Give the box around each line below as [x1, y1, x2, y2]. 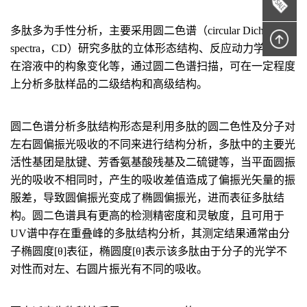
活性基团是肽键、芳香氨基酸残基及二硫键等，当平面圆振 [10, 156, 295, 168]
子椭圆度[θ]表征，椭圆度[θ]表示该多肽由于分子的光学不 [10, 245, 287, 257]
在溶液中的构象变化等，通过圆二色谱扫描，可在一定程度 [10, 60, 295, 72]
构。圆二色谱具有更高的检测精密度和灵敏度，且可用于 [10, 210, 284, 221]
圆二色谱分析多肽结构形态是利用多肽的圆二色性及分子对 [10, 121, 295, 132]
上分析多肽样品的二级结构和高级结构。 [10, 78, 208, 90]
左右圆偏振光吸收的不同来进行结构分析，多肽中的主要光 [10, 138, 295, 150]
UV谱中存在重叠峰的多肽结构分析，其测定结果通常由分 [10, 228, 290, 239]
